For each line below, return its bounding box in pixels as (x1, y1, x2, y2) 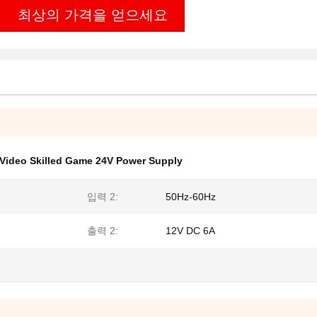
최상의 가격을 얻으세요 (17, 6, 168, 23)
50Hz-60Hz (166, 191, 216, 202)
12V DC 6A (166, 225, 215, 236)
